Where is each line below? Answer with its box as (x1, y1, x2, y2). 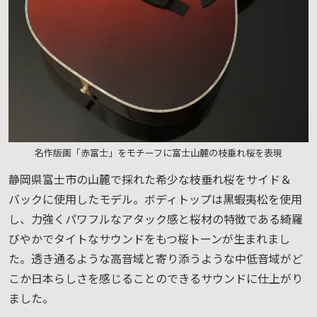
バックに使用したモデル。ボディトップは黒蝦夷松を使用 (8, 190, 302, 207)
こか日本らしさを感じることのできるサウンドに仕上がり (8, 269, 303, 287)
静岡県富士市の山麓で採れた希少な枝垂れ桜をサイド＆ (8, 170, 292, 188)
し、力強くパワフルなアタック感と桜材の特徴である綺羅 (8, 209, 303, 227)
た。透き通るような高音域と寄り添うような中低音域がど (8, 249, 303, 267)
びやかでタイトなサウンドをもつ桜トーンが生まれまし (8, 229, 290, 247)
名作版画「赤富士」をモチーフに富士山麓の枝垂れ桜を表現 (35, 145, 282, 159)
